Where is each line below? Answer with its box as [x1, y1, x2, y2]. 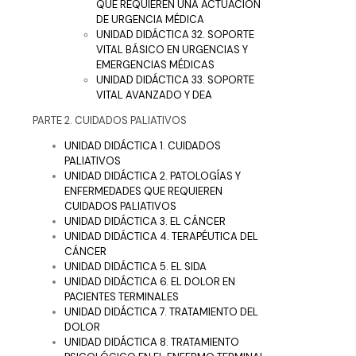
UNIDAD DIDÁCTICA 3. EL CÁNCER [64, 214, 226, 228]
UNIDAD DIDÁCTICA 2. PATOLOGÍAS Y [64, 168, 241, 183]
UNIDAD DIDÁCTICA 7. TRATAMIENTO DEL [64, 304, 258, 319]
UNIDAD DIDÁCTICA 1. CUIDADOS [64, 138, 221, 153]
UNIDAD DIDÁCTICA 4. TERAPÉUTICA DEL [64, 229, 258, 243]
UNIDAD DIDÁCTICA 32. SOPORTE [96, 27, 254, 41]
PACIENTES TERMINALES [64, 289, 179, 304]
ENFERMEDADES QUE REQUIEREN [64, 184, 222, 198]
